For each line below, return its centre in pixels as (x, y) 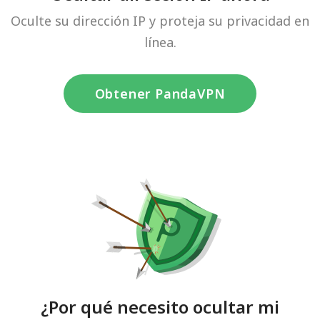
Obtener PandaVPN (160, 94)
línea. (160, 42)
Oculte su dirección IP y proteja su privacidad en (160, 21)
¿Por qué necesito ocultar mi (160, 307)
